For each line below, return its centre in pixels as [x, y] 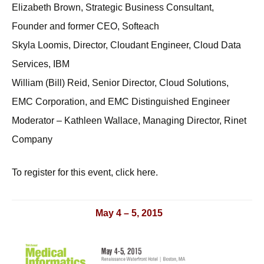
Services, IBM [41, 64]
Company [32, 140]
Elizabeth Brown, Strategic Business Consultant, [113, 8]
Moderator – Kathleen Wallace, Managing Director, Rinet [129, 121]
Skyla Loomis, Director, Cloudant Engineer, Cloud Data [126, 45]
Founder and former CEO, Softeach [85, 27]
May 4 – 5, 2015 [129, 213]
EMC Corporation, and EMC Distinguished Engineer [121, 102]
